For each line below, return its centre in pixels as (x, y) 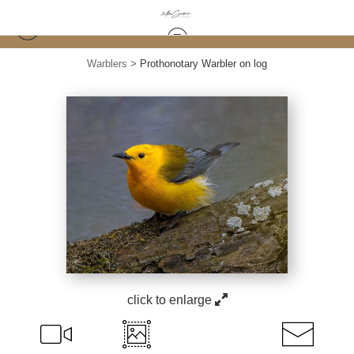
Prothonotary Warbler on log (203, 64)
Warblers (107, 64)
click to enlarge (171, 300)
